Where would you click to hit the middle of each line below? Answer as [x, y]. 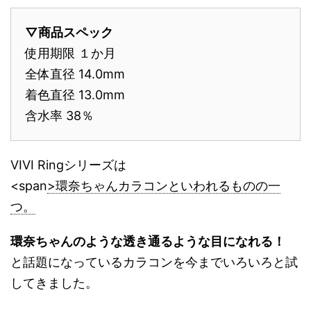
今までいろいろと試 [242, 262]
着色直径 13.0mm [75, 95]
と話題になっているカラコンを [98, 262]
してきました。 [54, 283]
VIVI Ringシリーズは [68, 165]
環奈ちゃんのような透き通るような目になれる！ [148, 242]
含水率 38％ [59, 116]
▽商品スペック [69, 33]
